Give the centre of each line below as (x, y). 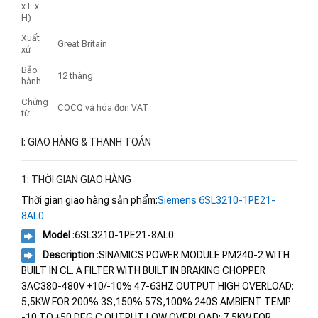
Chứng (35, 102)
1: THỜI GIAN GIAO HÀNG (76, 180)
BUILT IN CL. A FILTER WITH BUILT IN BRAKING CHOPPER (143, 271)
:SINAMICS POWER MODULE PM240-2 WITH (192, 254)
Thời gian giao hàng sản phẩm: (89, 201)
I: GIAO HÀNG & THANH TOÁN (86, 142)
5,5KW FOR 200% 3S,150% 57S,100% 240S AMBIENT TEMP (156, 302)
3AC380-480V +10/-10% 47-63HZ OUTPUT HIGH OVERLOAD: (158, 286)
